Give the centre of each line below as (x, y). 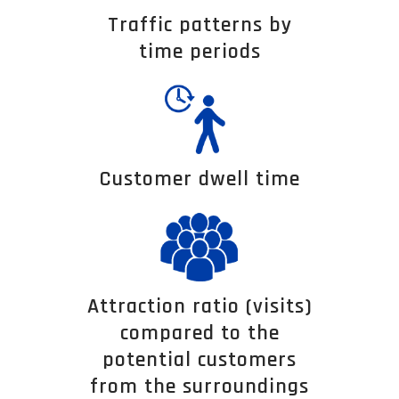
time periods (199, 51)
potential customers (199, 359)
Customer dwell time (199, 179)
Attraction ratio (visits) (199, 306)
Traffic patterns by (199, 24)
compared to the (199, 333)
